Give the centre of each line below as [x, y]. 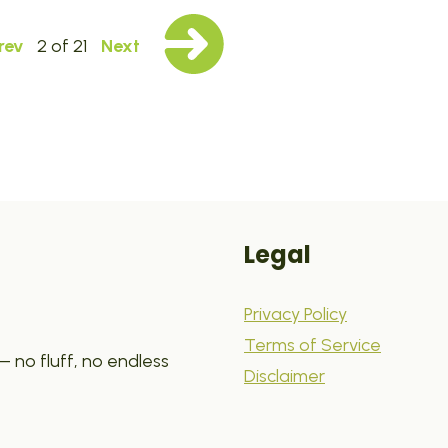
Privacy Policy [295, 314]
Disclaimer [284, 376]
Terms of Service [312, 345]
